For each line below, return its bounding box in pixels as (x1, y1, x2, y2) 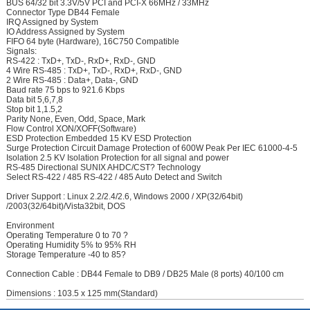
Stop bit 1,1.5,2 (6, 104, 62, 115)
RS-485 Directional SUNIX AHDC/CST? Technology (6, 163, 201, 173)
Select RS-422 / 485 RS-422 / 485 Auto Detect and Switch (6, 172, 222, 183)
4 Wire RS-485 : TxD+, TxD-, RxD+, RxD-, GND (6, 66, 182, 76)
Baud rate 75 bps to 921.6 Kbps (6, 85, 125, 95)
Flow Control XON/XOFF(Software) (6, 124, 136, 134)
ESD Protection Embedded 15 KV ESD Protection (6, 134, 192, 144)
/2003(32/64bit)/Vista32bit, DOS (6, 201, 125, 212)
